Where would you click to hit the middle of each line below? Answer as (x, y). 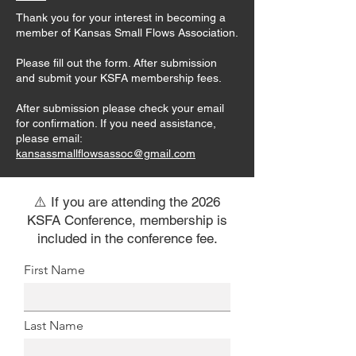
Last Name (54, 325)
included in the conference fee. (127, 238)
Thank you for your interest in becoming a (121, 17)
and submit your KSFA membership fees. (120, 78)
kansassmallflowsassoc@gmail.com (106, 153)
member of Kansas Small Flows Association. (127, 33)
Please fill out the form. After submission (116, 63)
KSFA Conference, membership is (127, 220)
